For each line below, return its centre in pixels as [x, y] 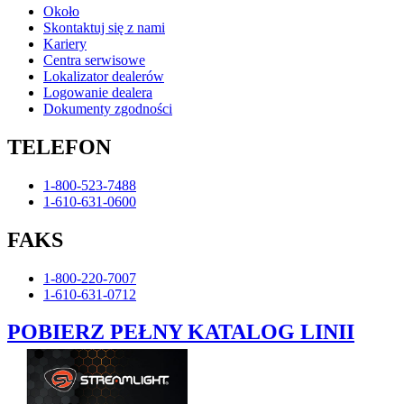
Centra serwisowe [94, 60]
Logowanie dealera [98, 92]
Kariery [65, 43]
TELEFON [59, 147]
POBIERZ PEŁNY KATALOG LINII [181, 332]
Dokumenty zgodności [108, 108]
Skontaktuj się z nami [104, 27]
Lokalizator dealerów [104, 76]
